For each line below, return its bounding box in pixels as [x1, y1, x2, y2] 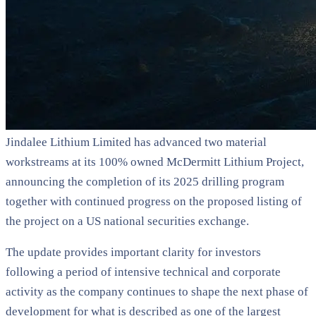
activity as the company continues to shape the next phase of [6, 284, 308, 298]
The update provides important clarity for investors [6, 245, 261, 259]
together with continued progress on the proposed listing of [6, 194, 302, 208]
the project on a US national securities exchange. [6, 214, 249, 228]
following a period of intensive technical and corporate [6, 265, 281, 279]
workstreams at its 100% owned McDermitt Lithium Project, [6, 154, 304, 169]
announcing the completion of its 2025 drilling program [6, 174, 284, 188]
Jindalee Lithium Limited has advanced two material [6, 135, 267, 149]
